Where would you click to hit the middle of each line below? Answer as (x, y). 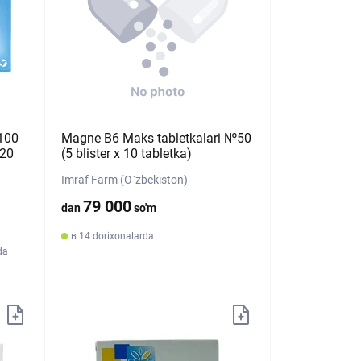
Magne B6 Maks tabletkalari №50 (157, 138)
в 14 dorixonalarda (113, 236)
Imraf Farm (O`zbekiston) (125, 180)
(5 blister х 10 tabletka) (127, 154)
